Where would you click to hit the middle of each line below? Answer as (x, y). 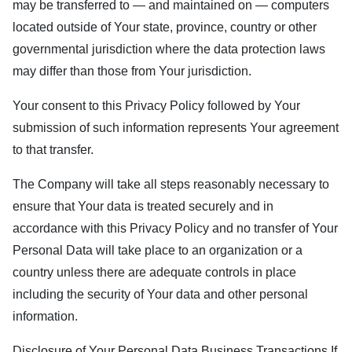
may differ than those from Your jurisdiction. (132, 71)
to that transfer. (53, 150)
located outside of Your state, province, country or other (165, 27)
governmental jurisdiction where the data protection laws (169, 49)
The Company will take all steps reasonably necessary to (171, 184)
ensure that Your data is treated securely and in (143, 206)
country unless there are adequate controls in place (154, 272)
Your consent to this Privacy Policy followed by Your (156, 106)
